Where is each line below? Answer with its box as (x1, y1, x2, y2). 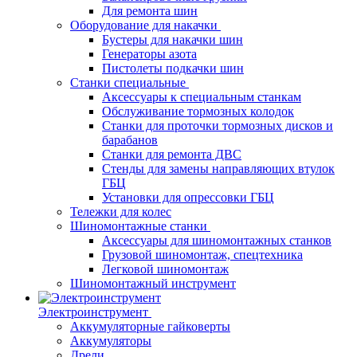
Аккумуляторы (70, 334, 151, 347)
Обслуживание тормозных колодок (102, 104, 294, 118)
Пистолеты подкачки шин (102, 61, 244, 75)
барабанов (102, 133, 158, 147)
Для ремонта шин (102, 4, 198, 18)
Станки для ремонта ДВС (102, 147, 241, 161)
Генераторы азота (102, 47, 197, 61)
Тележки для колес (70, 205, 171, 218)
